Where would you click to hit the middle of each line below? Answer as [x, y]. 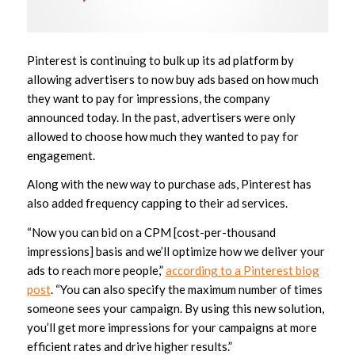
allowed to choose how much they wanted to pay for [162, 136]
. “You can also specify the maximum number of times [186, 290]
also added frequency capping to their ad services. [157, 203]
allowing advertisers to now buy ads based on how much [172, 79]
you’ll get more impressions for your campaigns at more [172, 328]
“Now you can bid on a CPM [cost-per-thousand [151, 233]
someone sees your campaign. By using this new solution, [175, 309]
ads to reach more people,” [96, 271]
